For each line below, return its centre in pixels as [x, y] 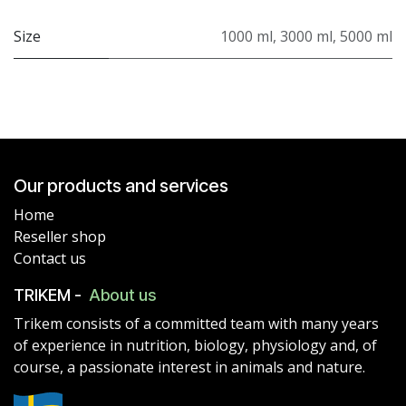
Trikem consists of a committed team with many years [196, 323]
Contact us [50, 258]
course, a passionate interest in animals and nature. [191, 367]
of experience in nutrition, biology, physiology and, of [195, 345]
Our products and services [121, 185]
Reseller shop [60, 236]
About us [122, 295]
